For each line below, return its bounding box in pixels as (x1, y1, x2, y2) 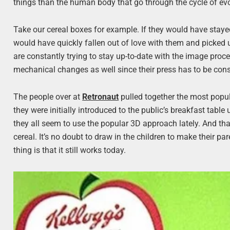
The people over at (13, 92, 83, 102)
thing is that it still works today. (13, 145, 126, 156)
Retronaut (82, 92, 119, 102)
